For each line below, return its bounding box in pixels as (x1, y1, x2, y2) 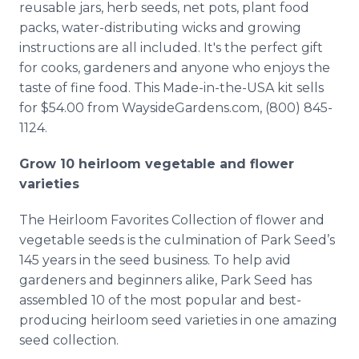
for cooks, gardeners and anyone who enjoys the (19, 60, 330, 75)
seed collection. (19, 333, 119, 348)
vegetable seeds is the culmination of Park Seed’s (19, 232, 335, 248)
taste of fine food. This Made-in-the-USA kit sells (19, 80, 324, 95)
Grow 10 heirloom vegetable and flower (19, 156, 294, 171)
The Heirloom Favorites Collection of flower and (19, 212, 325, 228)
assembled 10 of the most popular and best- (19, 292, 301, 308)
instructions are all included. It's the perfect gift (19, 40, 323, 55)
